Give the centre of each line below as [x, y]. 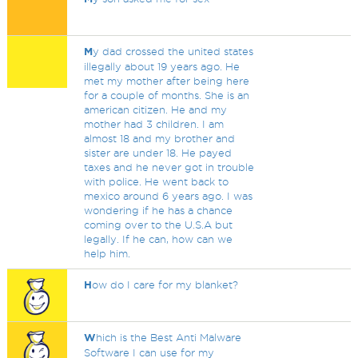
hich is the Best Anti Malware [169, 337]
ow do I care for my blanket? [165, 284]
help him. [107, 253]
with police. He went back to [157, 181]
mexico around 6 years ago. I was [169, 196]
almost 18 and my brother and [160, 138]
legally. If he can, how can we [159, 239]
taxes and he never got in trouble [169, 167]
